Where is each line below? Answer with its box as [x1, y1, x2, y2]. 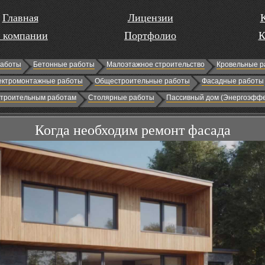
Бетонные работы [33, 60, 95, 69]
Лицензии [127, 12, 173, 24]
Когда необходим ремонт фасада [35, 122, 231, 138]
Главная [2, 12, 38, 24]
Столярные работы [88, 93, 154, 102]
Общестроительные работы [95, 77, 190, 85]
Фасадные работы [202, 77, 264, 85]
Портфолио [124, 30, 176, 41]
